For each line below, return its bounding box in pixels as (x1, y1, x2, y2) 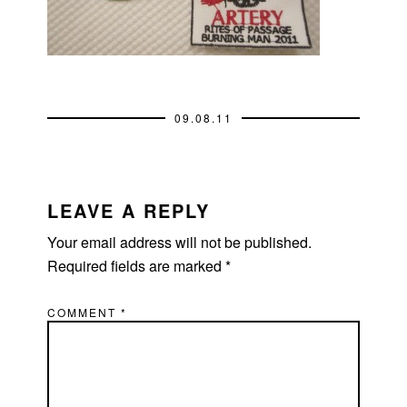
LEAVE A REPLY (47, 196, 211, 223)
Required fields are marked (47, 254, 226, 276)
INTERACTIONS (19, 194, 204, 225)
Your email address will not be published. (47, 231, 313, 253)
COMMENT (47, 303, 122, 320)
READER (19, 168, 122, 200)
